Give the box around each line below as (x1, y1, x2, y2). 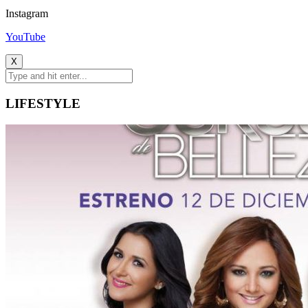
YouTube (5, 31, 45, 43)
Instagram (5, 8, 48, 20)
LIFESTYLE (5, 96, 80, 111)
